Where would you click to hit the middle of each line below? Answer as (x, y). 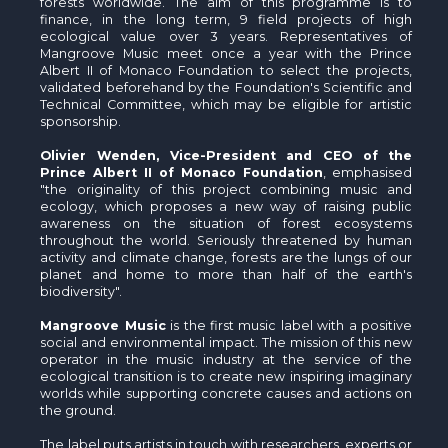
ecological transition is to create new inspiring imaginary (226, 376)
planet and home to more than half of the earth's (226, 274)
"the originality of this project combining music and (226, 189)
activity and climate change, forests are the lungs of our (226, 257)
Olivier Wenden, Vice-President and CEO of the (226, 155)
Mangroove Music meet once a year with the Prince (226, 53)
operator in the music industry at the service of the (226, 359)
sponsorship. (81, 121)
